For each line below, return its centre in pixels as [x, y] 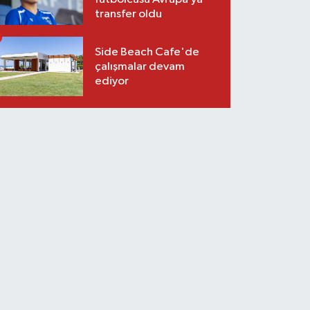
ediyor [112, 81]
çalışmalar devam [140, 66]
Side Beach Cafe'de [147, 52]
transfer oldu [129, 14]
